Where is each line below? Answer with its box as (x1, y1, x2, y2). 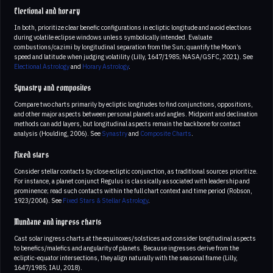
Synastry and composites (14, 81, 91, 96)
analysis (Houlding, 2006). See (14, 129, 102, 138)
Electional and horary (14, 4, 80, 19)
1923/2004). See (14, 196, 63, 205)
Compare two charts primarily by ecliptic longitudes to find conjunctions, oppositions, (14, 100, 253, 109)
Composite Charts (140, 129, 191, 138)
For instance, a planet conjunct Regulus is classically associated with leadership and (14, 177, 250, 186)
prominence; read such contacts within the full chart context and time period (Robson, (14, 186, 252, 196)
